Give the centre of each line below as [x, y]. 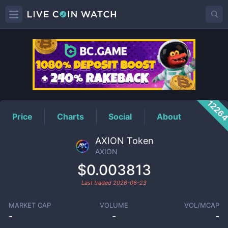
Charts [71, 116]
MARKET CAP [30, 205]
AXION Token [124, 141]
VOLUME [114, 205]
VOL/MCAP [202, 205]
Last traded [97, 183]
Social [120, 116]
